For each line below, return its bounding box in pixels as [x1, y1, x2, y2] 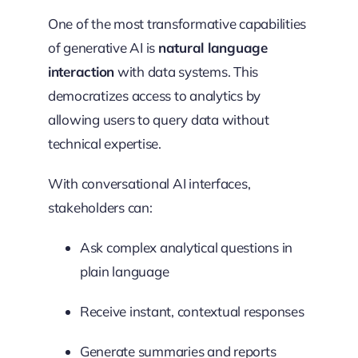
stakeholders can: [47, 198, 153, 216]
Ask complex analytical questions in [79, 238, 293, 256]
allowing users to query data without [47, 110, 269, 128]
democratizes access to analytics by [47, 86, 261, 104]
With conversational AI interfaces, [47, 174, 251, 192]
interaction [47, 62, 115, 80]
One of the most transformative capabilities [47, 14, 307, 32]
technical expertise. [47, 134, 161, 152]
